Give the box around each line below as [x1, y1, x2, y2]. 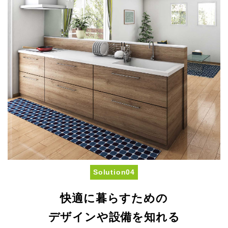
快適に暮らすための [60, 191, 168, 205]
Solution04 [93, 168, 135, 177]
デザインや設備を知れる [48, 210, 180, 223]
